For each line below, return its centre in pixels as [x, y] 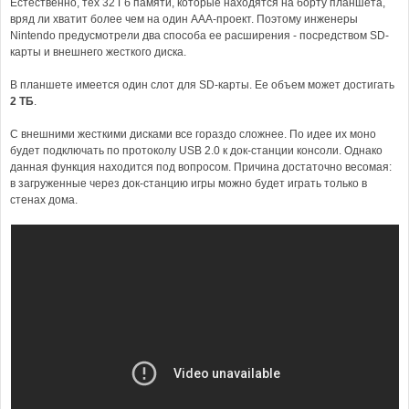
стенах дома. [44, 200]
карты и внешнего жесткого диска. [98, 52]
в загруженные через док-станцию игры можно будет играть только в [189, 184]
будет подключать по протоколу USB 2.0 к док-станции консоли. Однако [196, 151]
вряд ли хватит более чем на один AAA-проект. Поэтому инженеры [184, 19]
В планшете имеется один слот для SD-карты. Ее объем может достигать [202, 85]
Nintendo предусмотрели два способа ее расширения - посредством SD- [199, 36]
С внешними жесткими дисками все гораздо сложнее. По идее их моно [193, 134]
